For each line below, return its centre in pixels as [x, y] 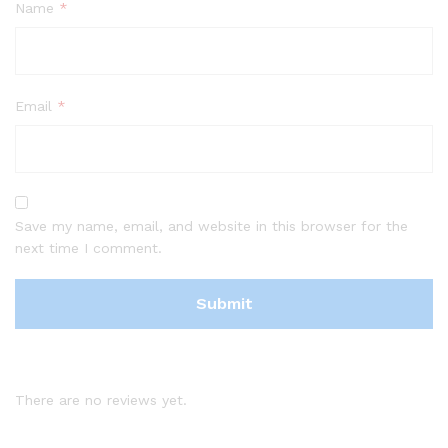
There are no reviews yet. [101, 400]
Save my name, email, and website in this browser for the [211, 226]
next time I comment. [88, 248]
